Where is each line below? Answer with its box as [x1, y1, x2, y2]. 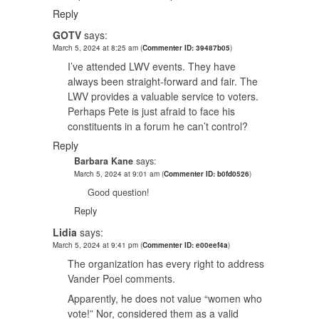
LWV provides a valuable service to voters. [68, 89, 258, 104]
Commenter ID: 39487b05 [142, 43, 230, 53]
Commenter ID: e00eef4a [142, 239, 228, 250]
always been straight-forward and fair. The [68, 74, 258, 89]
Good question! [87, 185, 150, 199]
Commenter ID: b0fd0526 [164, 169, 249, 179]
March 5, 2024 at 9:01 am [74, 169, 162, 179]
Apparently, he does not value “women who [68, 291, 262, 305]
